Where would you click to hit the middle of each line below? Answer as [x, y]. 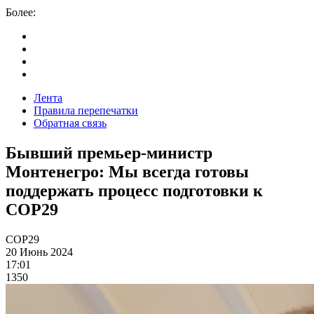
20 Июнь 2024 [39, 252]
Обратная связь [70, 123]
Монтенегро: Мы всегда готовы [127, 171]
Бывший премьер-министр [109, 152]
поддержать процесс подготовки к [134, 190]
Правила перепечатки [86, 110]
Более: [21, 12]
